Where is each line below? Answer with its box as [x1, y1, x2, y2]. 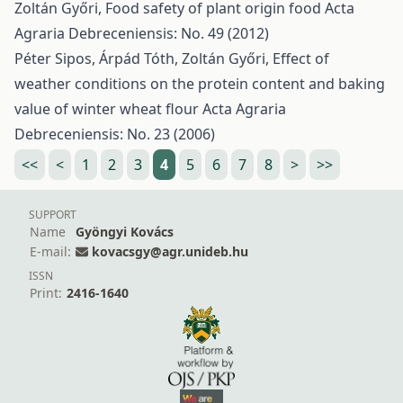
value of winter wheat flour [14, 99, 202, 119]
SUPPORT [29, 207, 76, 222]
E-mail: [30, 243, 71, 260]
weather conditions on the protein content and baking [14, 74, 385, 94]
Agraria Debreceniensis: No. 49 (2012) [14, 23, 269, 43]
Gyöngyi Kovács [76, 223, 174, 240]
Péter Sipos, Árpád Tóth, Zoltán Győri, [14, 49, 273, 68]
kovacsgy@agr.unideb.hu [92, 243, 248, 260]
